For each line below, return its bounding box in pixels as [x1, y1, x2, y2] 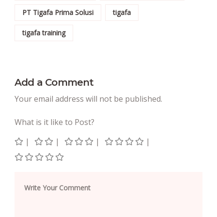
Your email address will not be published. [15, 93, 162, 104]
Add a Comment [15, 76, 94, 88]
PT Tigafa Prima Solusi [22, 7, 93, 17]
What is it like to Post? [15, 116, 94, 127]
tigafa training [22, 28, 65, 37]
